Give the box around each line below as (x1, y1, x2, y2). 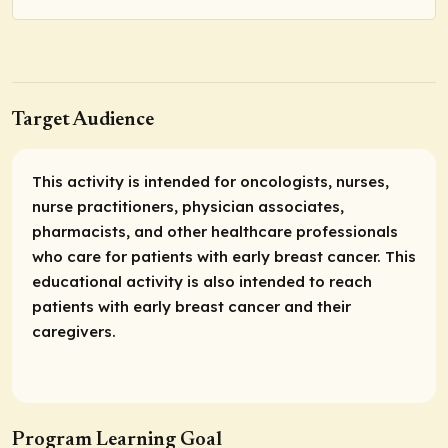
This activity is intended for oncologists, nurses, (32, 172, 389, 192)
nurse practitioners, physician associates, (32, 197, 344, 217)
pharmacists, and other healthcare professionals (32, 222, 398, 242)
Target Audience (12, 110, 154, 131)
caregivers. (32, 322, 116, 342)
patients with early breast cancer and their (32, 297, 351, 317)
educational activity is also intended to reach (32, 272, 372, 292)
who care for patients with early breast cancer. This (32, 247, 416, 267)
